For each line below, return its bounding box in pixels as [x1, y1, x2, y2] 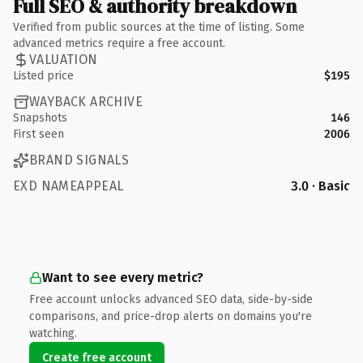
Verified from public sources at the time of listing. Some [13, 19, 305, 34]
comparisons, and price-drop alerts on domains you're [29, 309, 312, 323]
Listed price [13, 68, 74, 83]
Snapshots [13, 110, 67, 125]
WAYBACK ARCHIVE [29, 94, 143, 109]
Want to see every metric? [42, 269, 203, 285]
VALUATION [29, 52, 98, 67]
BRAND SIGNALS [29, 152, 130, 168]
